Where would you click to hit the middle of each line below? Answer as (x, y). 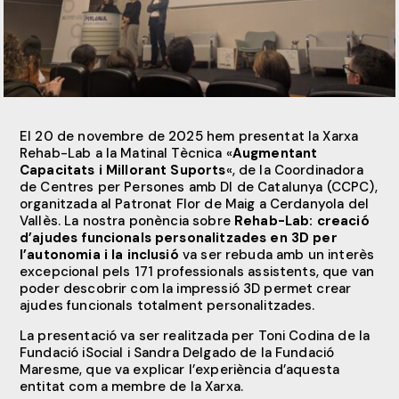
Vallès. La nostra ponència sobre (125, 220)
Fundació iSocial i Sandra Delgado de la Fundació (177, 352)
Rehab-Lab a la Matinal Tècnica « (126, 153)
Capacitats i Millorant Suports (123, 170)
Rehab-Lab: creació (300, 220)
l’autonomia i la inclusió (99, 254)
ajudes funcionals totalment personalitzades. (167, 305)
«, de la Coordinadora (294, 170)
